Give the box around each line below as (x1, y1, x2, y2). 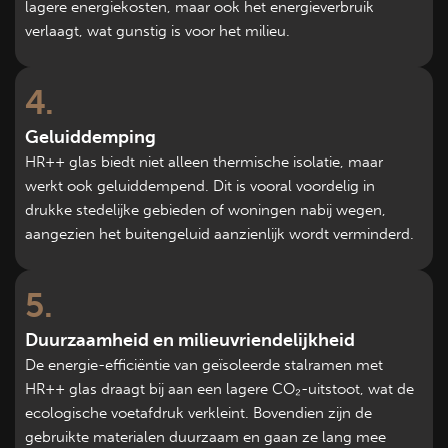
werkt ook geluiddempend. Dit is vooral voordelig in (25, 177, 375, 195)
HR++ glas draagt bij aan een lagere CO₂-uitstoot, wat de (25, 380, 414, 398)
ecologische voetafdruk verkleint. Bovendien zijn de (25, 404, 372, 422)
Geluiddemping (25, 126, 156, 148)
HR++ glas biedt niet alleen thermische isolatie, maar (25, 153, 383, 171)
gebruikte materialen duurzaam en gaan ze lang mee (25, 428, 386, 446)
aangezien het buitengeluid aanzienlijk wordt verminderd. (25, 225, 414, 243)
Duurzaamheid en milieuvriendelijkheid (25, 329, 355, 351)
